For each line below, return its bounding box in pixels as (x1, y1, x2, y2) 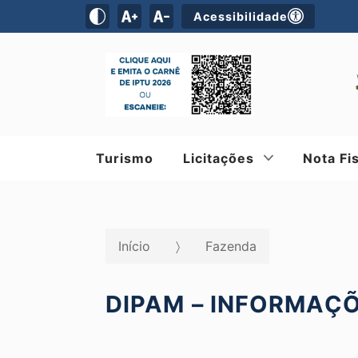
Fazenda (205, 238, 257, 254)
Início (118, 238, 150, 254)
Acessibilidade (193, 10, 288, 23)
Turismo (96, 150, 154, 166)
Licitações (183, 150, 255, 166)
